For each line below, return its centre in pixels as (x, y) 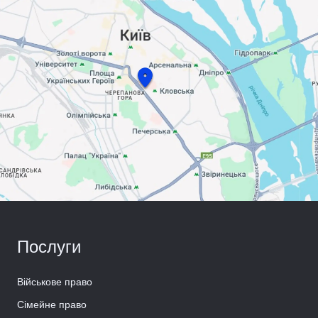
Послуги (49, 247)
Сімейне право (52, 305)
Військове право (55, 282)
